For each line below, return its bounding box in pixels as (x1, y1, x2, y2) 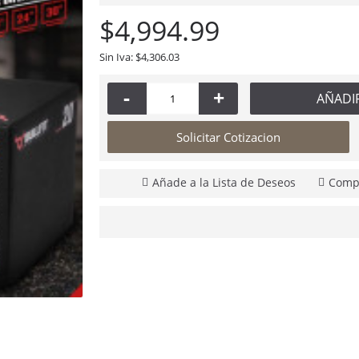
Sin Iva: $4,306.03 (99, 50, 179, 64)
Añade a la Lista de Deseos (151, 175, 296, 190)
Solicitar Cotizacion (176, 129, 281, 145)
